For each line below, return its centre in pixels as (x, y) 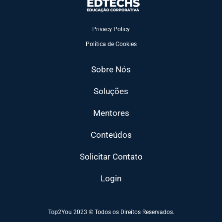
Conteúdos (111, 135)
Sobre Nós (111, 69)
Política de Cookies (111, 44)
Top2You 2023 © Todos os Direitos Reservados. (111, 212)
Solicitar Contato (111, 156)
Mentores (111, 113)
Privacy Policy (111, 29)
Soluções (111, 91)
